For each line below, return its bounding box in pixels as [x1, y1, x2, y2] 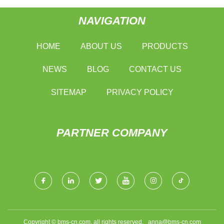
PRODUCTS [141, 41, 188, 50]
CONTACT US [129, 64, 181, 73]
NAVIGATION [78, 14, 145, 27]
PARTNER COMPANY [56, 126, 167, 139]
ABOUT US [80, 41, 122, 50]
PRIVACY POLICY [106, 87, 173, 96]
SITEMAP [50, 87, 86, 96]
